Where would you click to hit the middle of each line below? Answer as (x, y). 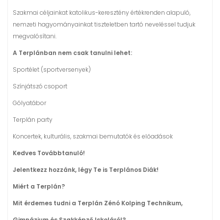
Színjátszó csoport (40, 86)
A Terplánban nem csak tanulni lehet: (72, 53)
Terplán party (33, 119)
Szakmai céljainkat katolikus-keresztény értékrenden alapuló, (102, 12)
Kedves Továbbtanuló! (49, 153)
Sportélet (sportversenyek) (52, 69)
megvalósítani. (35, 36)
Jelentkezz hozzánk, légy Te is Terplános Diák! (86, 169)
